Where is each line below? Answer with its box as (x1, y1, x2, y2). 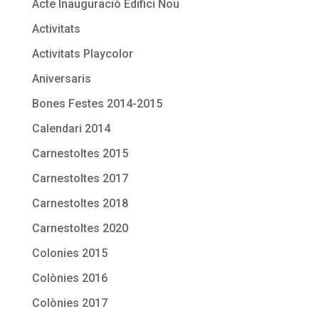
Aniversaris (31, 71, 91, 85)
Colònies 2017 (31, 296, 108, 310)
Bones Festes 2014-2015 (31, 96, 162, 110)
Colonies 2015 (31, 246, 108, 260)
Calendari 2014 (31, 121, 110, 135)
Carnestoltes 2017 (31, 171, 128, 185)
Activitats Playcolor (31, 46, 133, 61)
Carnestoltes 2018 (31, 196, 128, 210)
